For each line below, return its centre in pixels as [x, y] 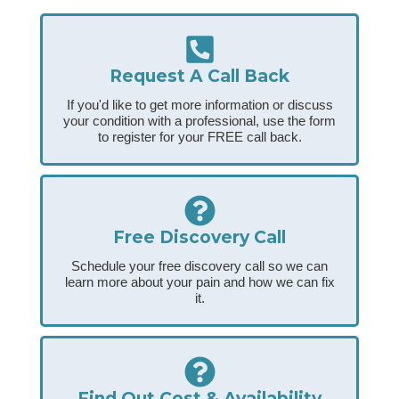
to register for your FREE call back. [199, 137]
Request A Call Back [199, 77]
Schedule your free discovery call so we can [199, 266]
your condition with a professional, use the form [199, 121]
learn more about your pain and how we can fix [199, 282]
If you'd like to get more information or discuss [199, 105]
